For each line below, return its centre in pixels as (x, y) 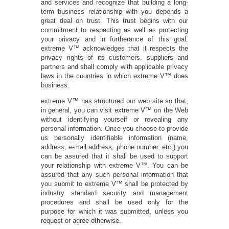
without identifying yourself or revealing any (114, 119)
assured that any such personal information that (114, 175)
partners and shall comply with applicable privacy (114, 67)
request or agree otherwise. (81, 221)
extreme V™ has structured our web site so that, (114, 101)
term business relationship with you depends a (114, 12)
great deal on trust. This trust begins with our (114, 21)
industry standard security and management (114, 193)
